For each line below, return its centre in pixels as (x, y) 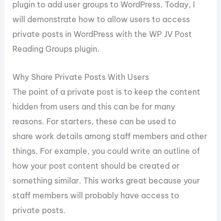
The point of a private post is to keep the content (107, 92)
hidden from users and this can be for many (94, 106)
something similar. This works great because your (106, 180)
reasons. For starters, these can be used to (94, 121)
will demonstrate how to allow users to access (101, 19)
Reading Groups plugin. (56, 49)
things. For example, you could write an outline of (106, 151)
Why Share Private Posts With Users (81, 77)
